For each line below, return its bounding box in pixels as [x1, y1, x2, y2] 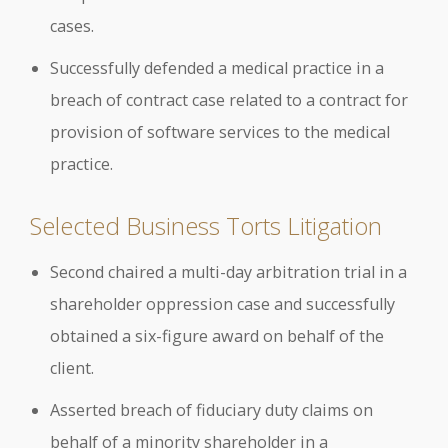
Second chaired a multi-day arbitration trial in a [50, 260, 407, 283]
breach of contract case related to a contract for [50, 89, 408, 112]
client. [50, 356, 94, 379]
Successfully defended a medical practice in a [50, 57, 384, 80]
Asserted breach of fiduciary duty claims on [50, 398, 373, 421]
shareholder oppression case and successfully [50, 292, 395, 315]
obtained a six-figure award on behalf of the [50, 324, 384, 347]
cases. [50, 15, 94, 38]
